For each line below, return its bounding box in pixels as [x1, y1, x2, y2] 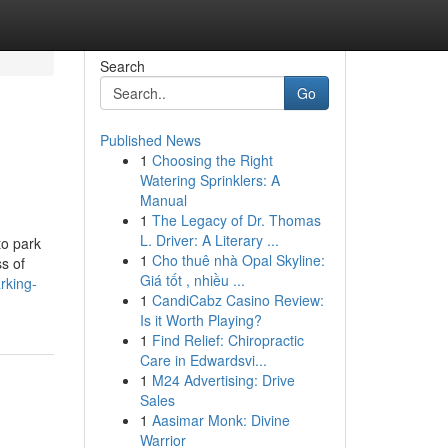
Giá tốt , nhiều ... [139, 270, 245, 290]
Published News [99, 130, 201, 150]
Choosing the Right [151, 150, 273, 170]
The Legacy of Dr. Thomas [151, 210, 321, 230]
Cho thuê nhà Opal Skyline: [151, 250, 325, 270]
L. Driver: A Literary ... [139, 230, 279, 250]
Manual [139, 190, 187, 210]
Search [99, 56, 145, 76]
